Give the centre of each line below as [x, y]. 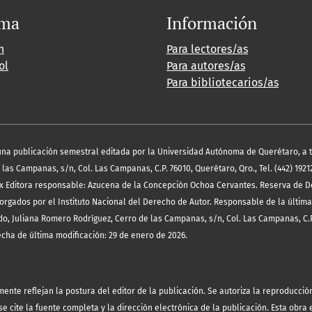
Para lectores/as [207, 49]
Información [212, 23]
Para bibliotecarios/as [223, 83]
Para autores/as [206, 66]
